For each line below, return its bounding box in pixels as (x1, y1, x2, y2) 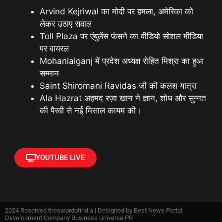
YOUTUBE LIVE (36, 153, 85, 162)
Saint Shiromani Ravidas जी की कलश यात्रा (40, 80, 197, 91)
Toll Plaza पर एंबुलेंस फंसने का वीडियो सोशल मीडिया (40, 31, 203, 41)
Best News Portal (134, 207, 182, 214)
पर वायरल (40, 43, 69, 54)
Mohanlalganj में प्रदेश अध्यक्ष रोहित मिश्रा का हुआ (40, 55, 204, 66)
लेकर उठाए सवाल (40, 18, 92, 29)
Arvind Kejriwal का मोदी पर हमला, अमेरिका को (40, 6, 193, 16)
